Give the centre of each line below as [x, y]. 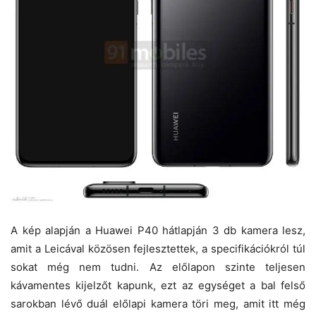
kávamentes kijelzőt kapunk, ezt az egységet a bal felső [158, 285]
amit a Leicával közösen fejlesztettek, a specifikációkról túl [158, 248]
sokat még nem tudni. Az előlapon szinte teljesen [158, 267]
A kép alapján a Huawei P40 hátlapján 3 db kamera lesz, [158, 230]
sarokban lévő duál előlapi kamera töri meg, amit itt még [158, 303]
